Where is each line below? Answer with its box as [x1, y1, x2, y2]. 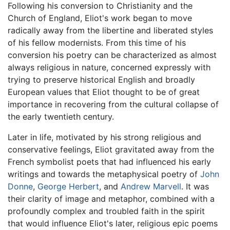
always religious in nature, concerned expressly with [8, 62, 210, 73]
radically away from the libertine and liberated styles [8, 25, 213, 36]
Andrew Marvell [121, 181, 181, 192]
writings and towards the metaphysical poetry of [8, 169, 200, 180]
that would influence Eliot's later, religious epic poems [8, 218, 218, 229]
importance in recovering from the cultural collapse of [8, 99, 219, 110]
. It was [181, 181, 209, 192]
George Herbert [37, 181, 99, 192]
